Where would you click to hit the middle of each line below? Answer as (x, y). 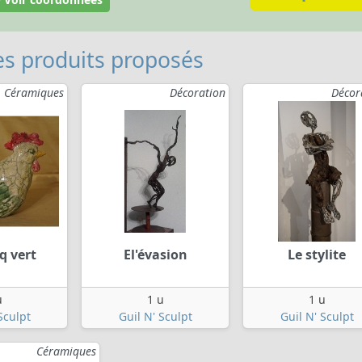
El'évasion (155, 255)
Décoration (198, 93)
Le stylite (317, 255)
